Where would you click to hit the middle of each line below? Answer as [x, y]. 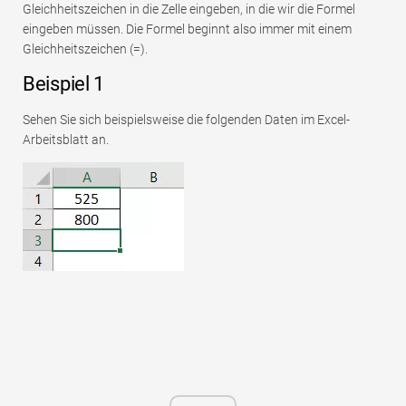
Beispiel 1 [63, 84]
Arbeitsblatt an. [66, 140]
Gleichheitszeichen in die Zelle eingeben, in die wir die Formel [189, 10]
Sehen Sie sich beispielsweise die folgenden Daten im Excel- [186, 120]
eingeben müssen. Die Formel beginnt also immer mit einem [187, 29]
